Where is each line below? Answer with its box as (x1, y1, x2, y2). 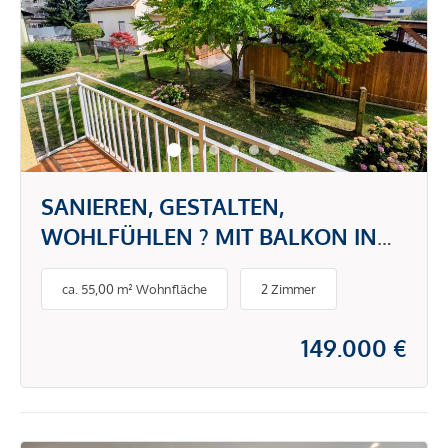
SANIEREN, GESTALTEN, (41, 192, 284, 221)
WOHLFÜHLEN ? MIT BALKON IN (41, 222, 377, 251)
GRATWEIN (41, 252, 155, 281)
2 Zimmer (261, 280, 316, 297)
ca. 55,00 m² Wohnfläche (62, 280, 207, 297)
